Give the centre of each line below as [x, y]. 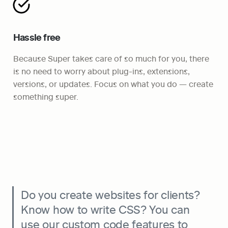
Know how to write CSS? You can [105, 209]
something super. [46, 97]
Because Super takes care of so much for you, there [111, 59]
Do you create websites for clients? [110, 194]
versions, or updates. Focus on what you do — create [113, 84]
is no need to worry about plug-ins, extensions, [102, 71]
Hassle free [37, 37]
